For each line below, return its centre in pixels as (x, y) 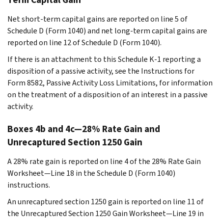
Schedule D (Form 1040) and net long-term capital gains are (107, 30)
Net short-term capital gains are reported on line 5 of (97, 19)
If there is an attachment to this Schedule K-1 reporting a (104, 59)
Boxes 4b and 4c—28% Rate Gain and (84, 129)
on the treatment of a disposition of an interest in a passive (108, 94)
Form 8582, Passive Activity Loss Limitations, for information (110, 82)
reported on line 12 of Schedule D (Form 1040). (84, 42)
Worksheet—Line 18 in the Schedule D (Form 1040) (91, 173)
